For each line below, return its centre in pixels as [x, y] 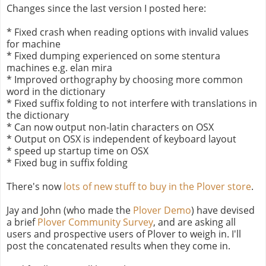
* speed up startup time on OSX [77, 151]
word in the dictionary [56, 91]
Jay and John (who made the [70, 210]
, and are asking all [194, 222]
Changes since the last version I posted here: [106, 8]
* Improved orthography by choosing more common [125, 79]
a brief [22, 222]
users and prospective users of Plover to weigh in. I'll [124, 234]
